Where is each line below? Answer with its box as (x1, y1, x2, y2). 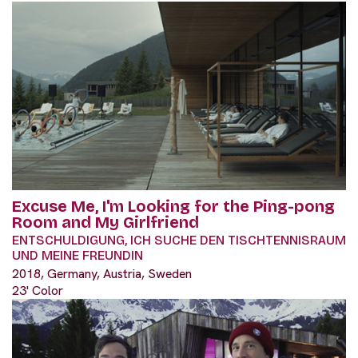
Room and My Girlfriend (12, 213, 199, 232)
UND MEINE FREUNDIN (12, 248, 143, 263)
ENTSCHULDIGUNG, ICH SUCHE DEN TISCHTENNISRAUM (12, 233, 346, 248)
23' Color (12, 282, 63, 299)
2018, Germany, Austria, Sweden (12, 265, 192, 282)
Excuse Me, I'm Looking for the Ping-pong (12, 197, 335, 216)
